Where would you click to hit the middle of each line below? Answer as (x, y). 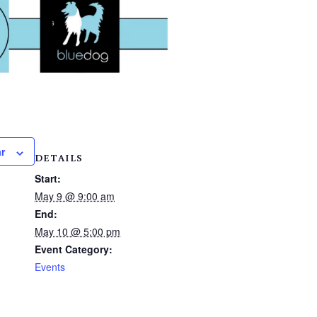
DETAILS (59, 158)
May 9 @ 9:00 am (75, 196)
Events (50, 267)
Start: (48, 179)
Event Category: (74, 249)
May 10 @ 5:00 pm (77, 232)
